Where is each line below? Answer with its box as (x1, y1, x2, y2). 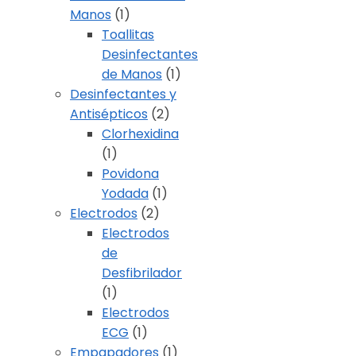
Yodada (102, 184, 149, 203)
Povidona (102, 164, 159, 184)
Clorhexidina (102, 125, 179, 144)
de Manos (102, 65, 162, 84)
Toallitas (102, 25, 154, 44)
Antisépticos (70, 105, 148, 124)
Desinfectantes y (70, 85, 176, 104)
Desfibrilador (102, 264, 182, 283)
